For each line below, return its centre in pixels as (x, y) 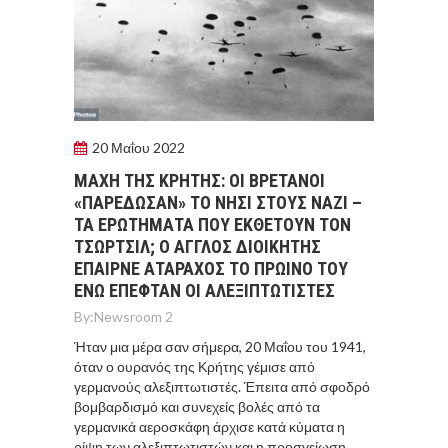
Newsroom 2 (133, 316)
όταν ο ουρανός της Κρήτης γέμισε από (194, 366)
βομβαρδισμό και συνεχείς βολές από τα (197, 406)
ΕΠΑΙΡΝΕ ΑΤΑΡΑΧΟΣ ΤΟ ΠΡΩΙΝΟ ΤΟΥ (211, 268)
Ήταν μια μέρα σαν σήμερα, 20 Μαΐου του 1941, (220, 346)
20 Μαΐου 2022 (138, 147)
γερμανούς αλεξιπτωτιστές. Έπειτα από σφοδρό (222, 386)
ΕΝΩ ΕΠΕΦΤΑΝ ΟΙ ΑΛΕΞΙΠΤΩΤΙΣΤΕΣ (204, 290)
